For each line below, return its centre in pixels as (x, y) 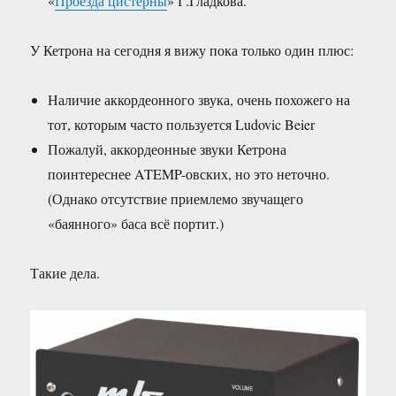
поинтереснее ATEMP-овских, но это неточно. (189, 173)
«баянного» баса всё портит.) (136, 223)
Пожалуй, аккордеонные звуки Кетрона (168, 148)
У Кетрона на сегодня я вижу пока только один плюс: (192, 49)
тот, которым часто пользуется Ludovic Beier (182, 124)
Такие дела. (65, 272)
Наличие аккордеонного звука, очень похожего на (199, 99)
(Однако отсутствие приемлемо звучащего (176, 198)
